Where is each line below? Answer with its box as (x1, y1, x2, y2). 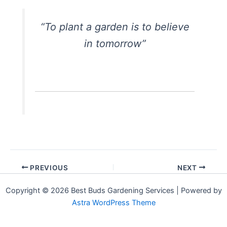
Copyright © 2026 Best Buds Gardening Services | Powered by (5, 186, 222, 196)
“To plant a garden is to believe (40, 21, 190, 33)
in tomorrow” (84, 37, 146, 50)
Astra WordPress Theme (71, 198, 156, 208)
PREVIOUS (28, 163, 68, 172)
